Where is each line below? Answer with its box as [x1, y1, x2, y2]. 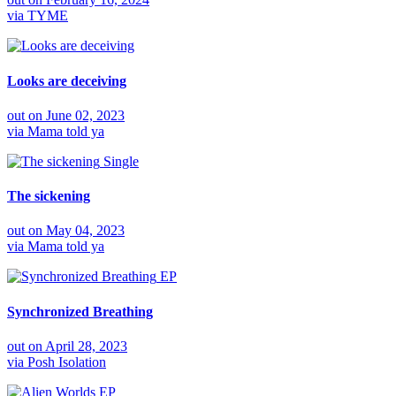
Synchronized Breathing [7, 303, 153, 319]
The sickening [7, 188, 90, 204]
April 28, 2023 [45, 338, 127, 354]
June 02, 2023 [46, 107, 125, 123]
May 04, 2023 [46, 223, 125, 239]
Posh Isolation [27, 354, 106, 369]
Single [103, 153, 139, 169]
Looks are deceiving [7, 72, 126, 88]
